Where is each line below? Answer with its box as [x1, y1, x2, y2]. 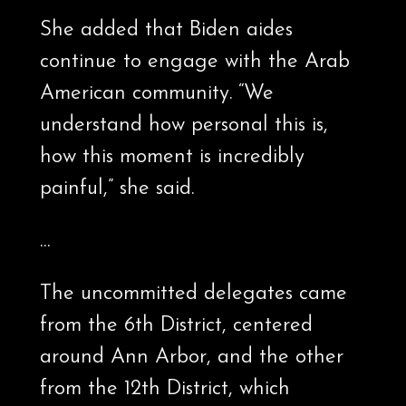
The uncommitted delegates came [39, 284, 347, 305]
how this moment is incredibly [39, 147, 304, 169]
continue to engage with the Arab [39, 52, 350, 73]
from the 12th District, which [39, 379, 290, 401]
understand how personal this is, [39, 115, 328, 137]
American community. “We [39, 83, 274, 105]
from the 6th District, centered [39, 315, 313, 337]
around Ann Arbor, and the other [39, 347, 343, 369]
